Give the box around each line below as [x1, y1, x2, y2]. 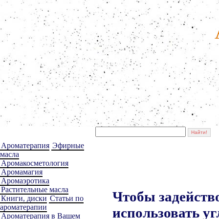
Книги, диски [1, 194, 47, 202]
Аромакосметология [1, 159, 68, 167]
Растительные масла [1, 185, 68, 194]
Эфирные [52, 141, 84, 150]
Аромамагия [1, 168, 43, 176]
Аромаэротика [1, 176, 49, 185]
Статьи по [50, 194, 84, 202]
